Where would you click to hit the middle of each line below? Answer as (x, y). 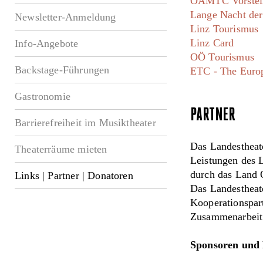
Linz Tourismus (224, 29)
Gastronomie (43, 97)
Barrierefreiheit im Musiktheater (85, 123)
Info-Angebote (47, 44)
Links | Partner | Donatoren (74, 176)
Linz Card (212, 43)
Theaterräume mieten (61, 149)
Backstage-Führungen (62, 70)
